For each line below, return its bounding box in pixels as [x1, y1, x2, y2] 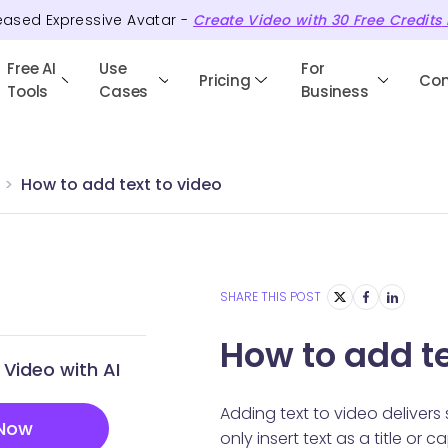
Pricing [199, 69, 251, 91]
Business [301, 81, 369, 102]
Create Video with [192, 10, 331, 30]
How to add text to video [20, 173, 222, 196]
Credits [388, 10, 442, 30]
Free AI [7, 58, 56, 79]
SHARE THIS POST [219, 288, 321, 305]
